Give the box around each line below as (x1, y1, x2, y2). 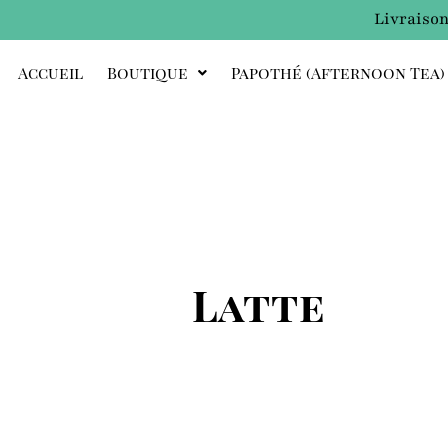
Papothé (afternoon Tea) (231, 62, 445, 84)
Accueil (18, 62, 83, 84)
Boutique (107, 62, 188, 84)
